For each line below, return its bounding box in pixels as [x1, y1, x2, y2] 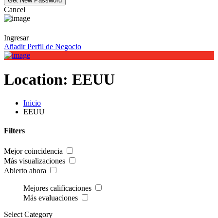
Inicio [23, 99, 41, 108]
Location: [4, 70, 72, 88]
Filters [4, 127, 25, 135]
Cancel [4, 5, 25, 14]
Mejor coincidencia [4, 146, 63, 155]
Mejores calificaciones [23, 183, 91, 192]
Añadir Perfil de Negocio [4, 42, 81, 51]
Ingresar [4, 34, 29, 42]
